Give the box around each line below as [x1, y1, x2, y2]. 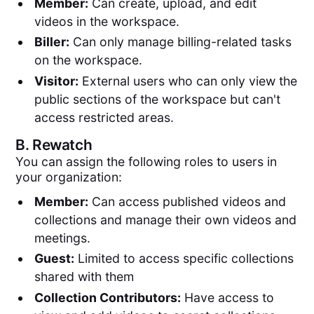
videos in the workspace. [34, 13, 179, 29]
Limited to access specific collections [74, 251, 294, 266]
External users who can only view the [78, 73, 297, 88]
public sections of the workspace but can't [34, 91, 280, 107]
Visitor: [34, 73, 78, 88]
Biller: [34, 34, 69, 50]
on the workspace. [34, 53, 142, 68]
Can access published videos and [88, 193, 286, 209]
